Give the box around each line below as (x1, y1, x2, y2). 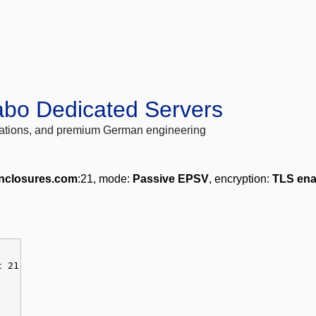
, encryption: (209, 173, 272, 186)
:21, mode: (78, 173, 133, 186)
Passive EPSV (133, 173, 209, 186)
